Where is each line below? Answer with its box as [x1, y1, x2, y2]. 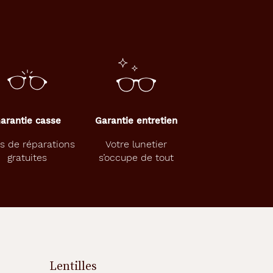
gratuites [7, 152, 47, 163]
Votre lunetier [105, 138, 167, 150]
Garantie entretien [95, 115, 177, 126]
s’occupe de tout [99, 152, 174, 163]
